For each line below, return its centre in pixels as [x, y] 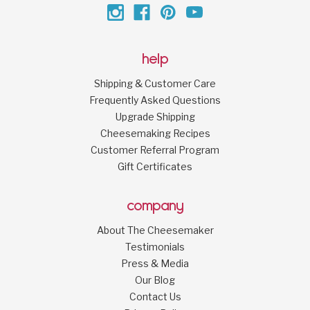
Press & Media [155, 263]
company [155, 206]
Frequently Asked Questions [155, 100]
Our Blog [155, 280]
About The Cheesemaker [155, 230]
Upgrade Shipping [155, 116]
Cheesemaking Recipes [155, 133]
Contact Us [155, 296]
